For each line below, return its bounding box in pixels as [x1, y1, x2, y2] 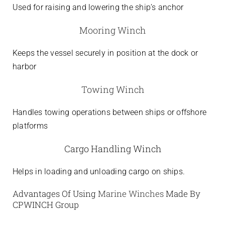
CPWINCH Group [12, 199, 79, 211]
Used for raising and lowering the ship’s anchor [12, 3, 184, 13]
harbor [12, 62, 37, 72]
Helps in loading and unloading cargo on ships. [12, 167, 185, 177]
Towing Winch [81, 83, 144, 96]
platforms [12, 121, 48, 131]
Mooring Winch [79, 24, 146, 37]
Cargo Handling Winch [64, 143, 161, 155]
